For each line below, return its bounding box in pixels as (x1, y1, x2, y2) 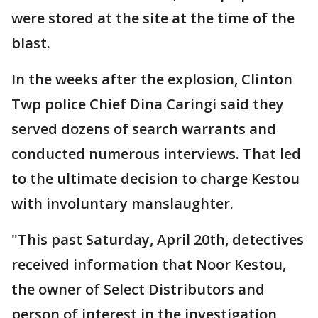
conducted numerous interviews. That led (11, 144, 301, 164)
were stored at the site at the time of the (11, 9, 295, 28)
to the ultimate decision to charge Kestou (11, 169, 300, 189)
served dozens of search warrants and (11, 119, 276, 139)
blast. (11, 33, 50, 53)
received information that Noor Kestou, (11, 255, 286, 275)
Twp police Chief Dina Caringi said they (11, 94, 284, 114)
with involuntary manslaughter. (11, 194, 234, 214)
